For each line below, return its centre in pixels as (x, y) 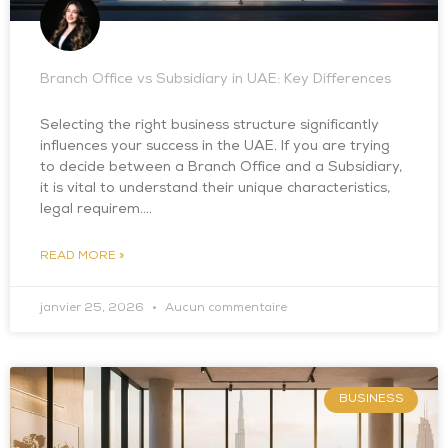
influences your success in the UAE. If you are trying (215, 147)
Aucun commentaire (224, 309)
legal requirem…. (96, 210)
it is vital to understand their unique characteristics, (215, 189)
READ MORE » (82, 257)
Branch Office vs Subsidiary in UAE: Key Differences (215, 80)
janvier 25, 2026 (93, 309)
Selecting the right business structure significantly (209, 126)
